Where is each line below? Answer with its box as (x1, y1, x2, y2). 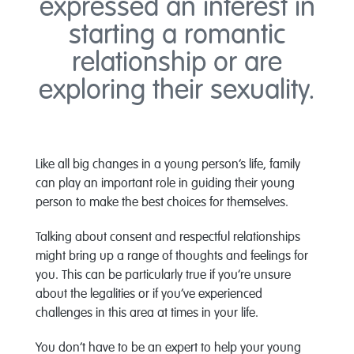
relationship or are (72, 50, 282, 77)
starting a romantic (68, 22, 286, 50)
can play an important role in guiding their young (35, 178, 295, 190)
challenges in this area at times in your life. (35, 307, 262, 320)
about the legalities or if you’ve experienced (35, 288, 262, 301)
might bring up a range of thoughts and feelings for (35, 250, 308, 263)
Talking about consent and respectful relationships (35, 232, 300, 244)
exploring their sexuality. (39, 77, 315, 105)
